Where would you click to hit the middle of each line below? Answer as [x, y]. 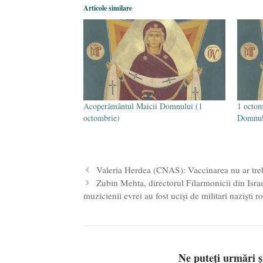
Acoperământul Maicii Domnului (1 [143, 106]
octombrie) [102, 118]
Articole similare [108, 8]
